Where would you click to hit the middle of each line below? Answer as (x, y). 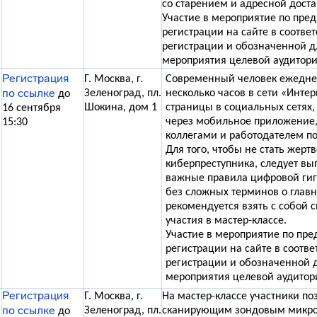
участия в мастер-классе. (226, 221)
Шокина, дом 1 (121, 108)
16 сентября (31, 108)
